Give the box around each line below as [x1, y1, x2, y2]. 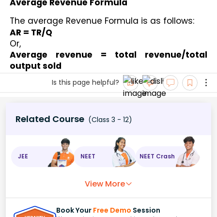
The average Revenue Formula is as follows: [10, 15, 197, 27]
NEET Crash [139, 152, 175, 161]
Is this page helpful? [52, 77, 119, 88]
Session [131, 205, 160, 215]
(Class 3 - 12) [86, 114, 132, 124]
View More [84, 178, 125, 189]
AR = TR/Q [10, 26, 52, 38]
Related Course [15, 112, 84, 125]
